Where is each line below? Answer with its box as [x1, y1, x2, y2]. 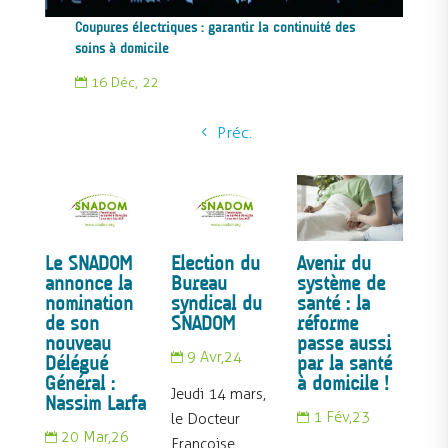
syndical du [170, 291, 262, 316]
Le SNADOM [44, 251, 132, 276]
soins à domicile [74, 40, 169, 58]
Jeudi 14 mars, [170, 385, 266, 404]
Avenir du [297, 251, 372, 276]
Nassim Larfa [44, 391, 146, 416]
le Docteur [170, 410, 240, 429]
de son [44, 311, 99, 336]
